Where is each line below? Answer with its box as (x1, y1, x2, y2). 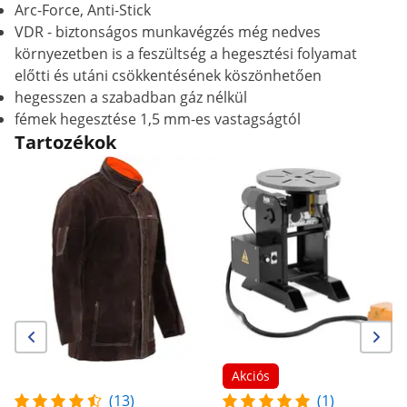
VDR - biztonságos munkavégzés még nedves (15, 22, 321, 42)
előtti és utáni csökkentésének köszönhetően (15, 65, 322, 85)
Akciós (232, 367, 270, 384)
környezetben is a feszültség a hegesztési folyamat (15, 44, 357, 64)
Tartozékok (15, 130, 116, 154)
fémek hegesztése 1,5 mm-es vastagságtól (15, 109, 301, 129)
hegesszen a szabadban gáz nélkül (15, 87, 247, 107)
